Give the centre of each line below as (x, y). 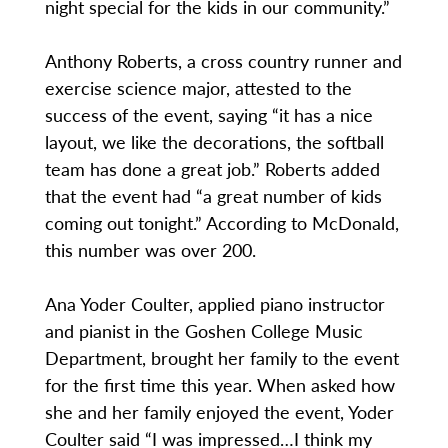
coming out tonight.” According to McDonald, (221, 223)
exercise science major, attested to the (198, 88)
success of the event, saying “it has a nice (208, 115)
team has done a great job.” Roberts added (212, 169)
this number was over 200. (150, 250)
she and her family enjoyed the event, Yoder (219, 412)
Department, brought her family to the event (221, 358)
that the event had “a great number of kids (213, 196)
